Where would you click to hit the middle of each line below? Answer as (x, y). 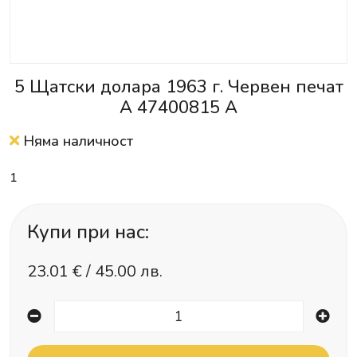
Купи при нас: (88, 232)
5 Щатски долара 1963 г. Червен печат (178, 87)
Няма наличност (76, 141)
